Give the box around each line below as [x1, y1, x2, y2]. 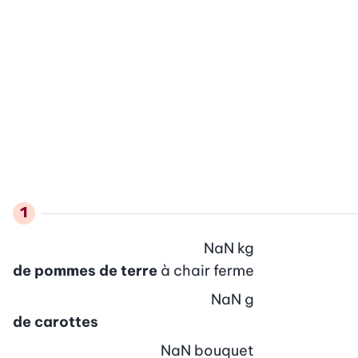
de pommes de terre [13, 261, 157, 280]
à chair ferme [161, 261, 254, 280]
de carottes [13, 312, 98, 331]
